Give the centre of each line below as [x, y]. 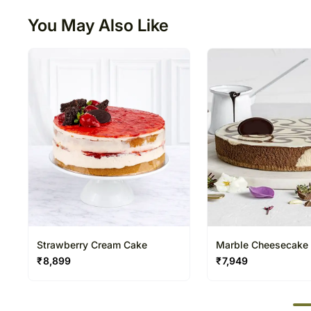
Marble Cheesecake [262, 244]
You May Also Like [99, 25]
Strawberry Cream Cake [92, 244]
